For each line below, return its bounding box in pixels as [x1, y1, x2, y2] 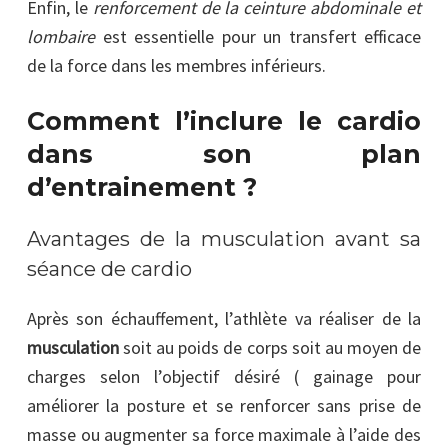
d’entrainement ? [27, 171, 257, 202]
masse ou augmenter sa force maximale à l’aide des [27, 422, 421, 446]
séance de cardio [27, 256, 192, 281]
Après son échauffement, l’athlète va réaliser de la [27, 306, 421, 330]
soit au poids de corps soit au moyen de [119, 335, 421, 359]
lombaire [27, 24, 95, 48]
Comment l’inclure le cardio [27, 105, 421, 136]
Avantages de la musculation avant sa [27, 226, 421, 251]
